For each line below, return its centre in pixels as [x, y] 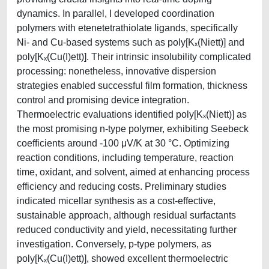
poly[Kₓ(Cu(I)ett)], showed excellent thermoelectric [122, 258]
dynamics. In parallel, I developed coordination [116, 14]
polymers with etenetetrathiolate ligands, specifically [127, 28]
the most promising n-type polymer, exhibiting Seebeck [133, 129]
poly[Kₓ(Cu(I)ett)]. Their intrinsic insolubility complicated [134, 57]
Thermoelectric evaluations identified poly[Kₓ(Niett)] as [132, 114]
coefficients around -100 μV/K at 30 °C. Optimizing [123, 143]
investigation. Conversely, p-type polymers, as [114, 244]
